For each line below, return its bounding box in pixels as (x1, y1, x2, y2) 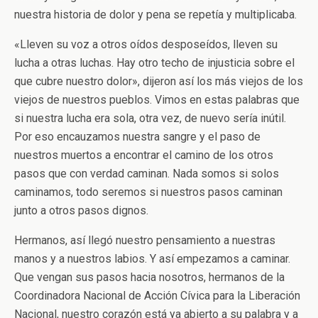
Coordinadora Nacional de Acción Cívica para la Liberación (14, 289, 300, 302)
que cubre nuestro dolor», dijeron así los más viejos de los (14, 75, 303, 88)
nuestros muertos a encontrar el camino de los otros (14, 148, 273, 162)
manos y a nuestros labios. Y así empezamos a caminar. (14, 252, 290, 265)
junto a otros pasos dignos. (14, 204, 148, 217)
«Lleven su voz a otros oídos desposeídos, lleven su (14, 38, 278, 51)
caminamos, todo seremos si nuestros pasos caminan (14, 185, 283, 199)
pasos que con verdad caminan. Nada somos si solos (14, 167, 279, 180)
